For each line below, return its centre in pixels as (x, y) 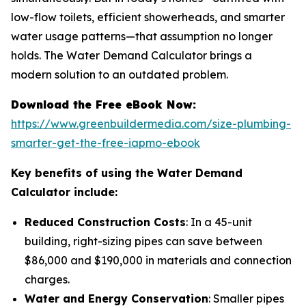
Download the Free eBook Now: (106, 105)
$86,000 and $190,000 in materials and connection (158, 260)
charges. (47, 279)
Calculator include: (64, 192)
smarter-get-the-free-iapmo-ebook (106, 143)
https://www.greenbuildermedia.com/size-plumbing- (151, 124)
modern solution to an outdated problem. (120, 74)
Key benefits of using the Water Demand (127, 173)
